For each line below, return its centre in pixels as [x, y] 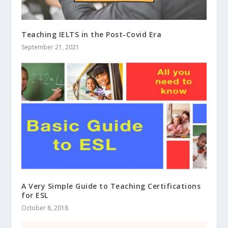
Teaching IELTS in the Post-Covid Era [92, 35]
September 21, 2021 [51, 47]
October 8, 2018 [45, 208]
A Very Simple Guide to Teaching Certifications [111, 186]
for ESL [35, 195]
